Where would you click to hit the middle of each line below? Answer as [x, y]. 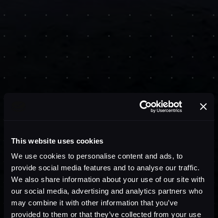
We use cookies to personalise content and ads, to [97, 156]
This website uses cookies [57, 141]
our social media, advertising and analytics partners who [107, 191]
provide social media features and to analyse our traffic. [106, 168]
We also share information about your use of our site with [108, 179]
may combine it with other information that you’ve [95, 203]
